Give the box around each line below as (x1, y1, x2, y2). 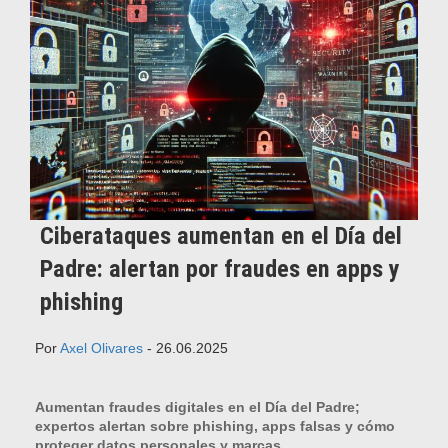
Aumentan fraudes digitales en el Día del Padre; (35, 398, 360, 415)
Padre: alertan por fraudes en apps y (40, 254, 400, 283)
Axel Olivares (60, 339, 143, 356)
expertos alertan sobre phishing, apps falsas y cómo (35, 417, 395, 434)
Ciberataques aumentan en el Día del (40, 221, 402, 250)
